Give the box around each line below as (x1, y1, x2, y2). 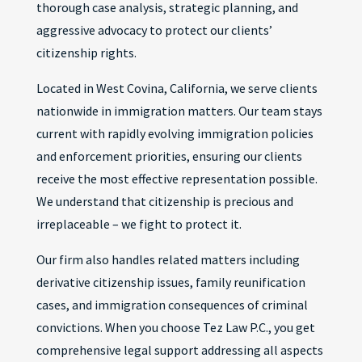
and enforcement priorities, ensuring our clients (36, 148, 302, 164)
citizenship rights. (36, 44, 137, 61)
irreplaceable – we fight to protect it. (36, 216, 242, 232)
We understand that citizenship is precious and (36, 193, 293, 209)
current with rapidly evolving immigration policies (36, 125, 314, 141)
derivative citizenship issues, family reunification (36, 274, 305, 290)
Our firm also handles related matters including (36, 251, 300, 267)
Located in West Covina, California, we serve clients (36, 80, 318, 96)
